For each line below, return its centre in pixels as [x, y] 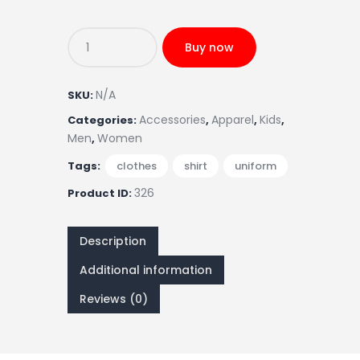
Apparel [233, 119]
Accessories [172, 119]
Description [113, 241]
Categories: [103, 120]
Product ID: [101, 193]
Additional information [146, 270]
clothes [137, 166]
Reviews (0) [114, 299]
